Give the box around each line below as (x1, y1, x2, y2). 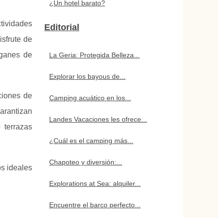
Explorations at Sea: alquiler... (49, 180, 141, 187)
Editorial (44, 22, 79, 32)
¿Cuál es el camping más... (49, 137, 133, 145)
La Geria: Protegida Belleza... (49, 51, 140, 59)
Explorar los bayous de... (49, 73, 126, 80)
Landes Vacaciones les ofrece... (49, 115, 147, 123)
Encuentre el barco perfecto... (49, 201, 141, 209)
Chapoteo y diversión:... (49, 158, 122, 166)
